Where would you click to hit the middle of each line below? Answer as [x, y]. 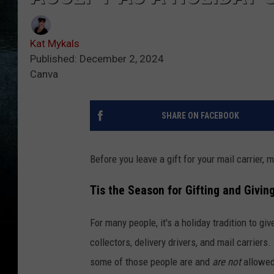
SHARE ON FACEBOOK [200, 116]
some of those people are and [151, 261]
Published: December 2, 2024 [97, 59]
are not [227, 261]
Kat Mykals [55, 44]
